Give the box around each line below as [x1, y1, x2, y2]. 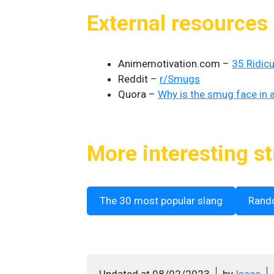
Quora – [118, 87, 158, 100]
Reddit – [118, 72, 160, 85]
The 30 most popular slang [100, 194, 223, 207]
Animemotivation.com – [118, 57, 232, 70]
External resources [87, 10, 268, 36]
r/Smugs [160, 72, 200, 85]
